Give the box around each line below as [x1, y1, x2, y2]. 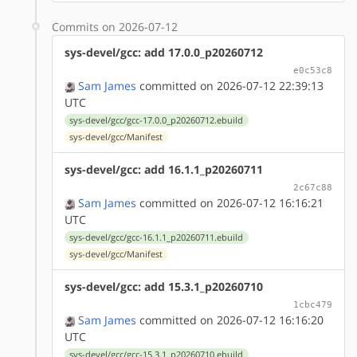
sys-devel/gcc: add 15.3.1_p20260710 [65, 278, 263, 294]
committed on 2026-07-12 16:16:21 [136, 194, 324, 210]
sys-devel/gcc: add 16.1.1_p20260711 [65, 161, 263, 177]
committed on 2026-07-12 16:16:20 [136, 312, 324, 328]
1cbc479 [293, 298, 332, 310]
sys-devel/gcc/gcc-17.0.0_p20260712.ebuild [69, 114, 244, 126]
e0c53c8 [293, 64, 332, 76]
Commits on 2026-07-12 [52, 18, 178, 34]
